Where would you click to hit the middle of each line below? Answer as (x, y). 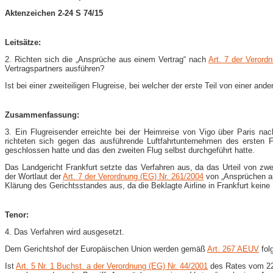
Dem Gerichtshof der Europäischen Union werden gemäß (106, 249)
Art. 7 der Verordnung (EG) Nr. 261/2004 (133, 176)
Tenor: (17, 214)
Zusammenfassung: (42, 115)
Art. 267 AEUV (233, 249)
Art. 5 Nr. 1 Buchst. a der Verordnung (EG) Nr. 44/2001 (112, 266)
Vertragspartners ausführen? (55, 68)
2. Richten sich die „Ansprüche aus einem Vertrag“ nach (107, 59)
